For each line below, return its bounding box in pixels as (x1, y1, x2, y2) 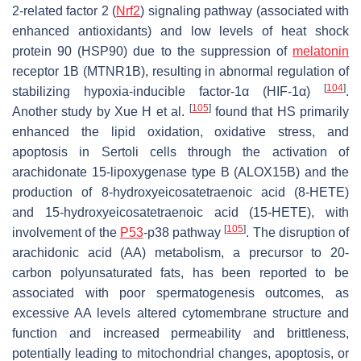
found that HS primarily (210, 104, 350, 118)
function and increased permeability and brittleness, (12, 326, 349, 340)
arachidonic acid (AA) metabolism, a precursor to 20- (12, 245, 349, 259)
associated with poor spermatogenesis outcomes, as (12, 285, 349, 300)
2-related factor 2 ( (12, 3, 117, 18)
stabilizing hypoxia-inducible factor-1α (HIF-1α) (12, 84, 324, 98)
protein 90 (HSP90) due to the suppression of (12, 44, 293, 58)
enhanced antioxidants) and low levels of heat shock (12, 23, 349, 38)
